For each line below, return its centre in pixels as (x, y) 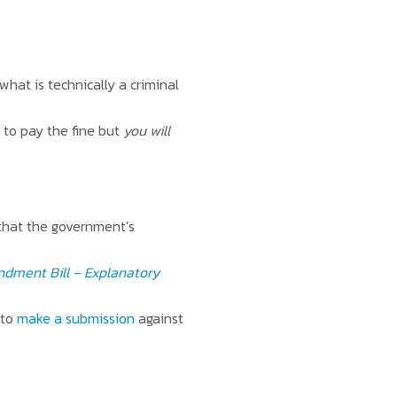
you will (146, 130)
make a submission (75, 318)
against (159, 318)
